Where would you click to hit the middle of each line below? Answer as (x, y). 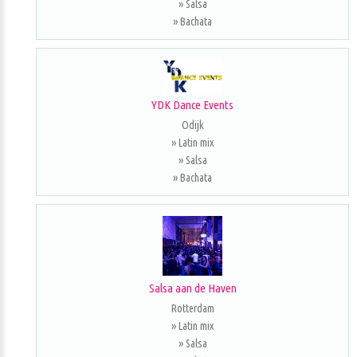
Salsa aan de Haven (192, 288)
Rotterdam (192, 309)
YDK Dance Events (192, 105)
